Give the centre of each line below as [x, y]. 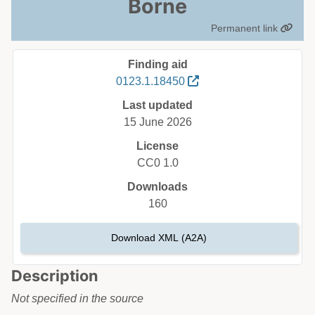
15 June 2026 [157, 122]
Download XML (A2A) [159, 238]
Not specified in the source [77, 298]
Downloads [157, 187]
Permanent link [246, 28]
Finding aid [157, 64]
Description [55, 276]
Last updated [157, 105]
